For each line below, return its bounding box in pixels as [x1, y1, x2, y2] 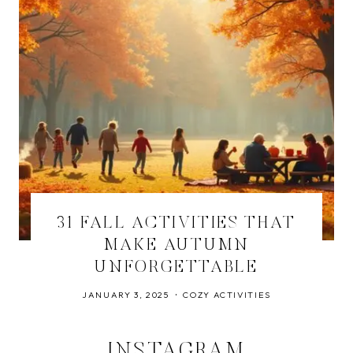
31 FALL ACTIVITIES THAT [57, 215, 296, 232]
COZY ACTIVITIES [183, 289, 272, 300]
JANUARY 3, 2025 [81, 289, 169, 300]
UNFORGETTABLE [95, 259, 258, 277]
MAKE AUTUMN [103, 237, 250, 255]
